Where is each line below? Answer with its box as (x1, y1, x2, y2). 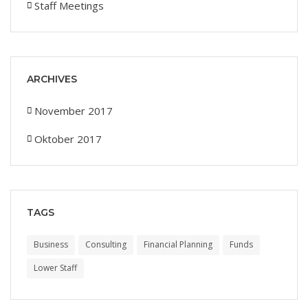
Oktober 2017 (34, 132, 102, 146)
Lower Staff (34, 262, 77, 274)
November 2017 (34, 104, 113, 118)
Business (34, 239, 68, 250)
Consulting (85, 239, 126, 250)
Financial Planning (144, 239, 212, 250)
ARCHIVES (27, 73, 77, 85)
